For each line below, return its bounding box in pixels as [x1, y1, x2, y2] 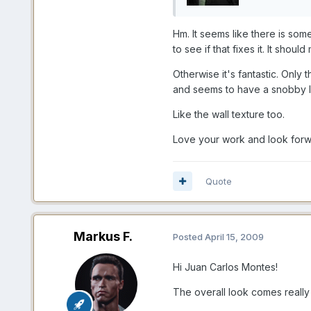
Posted [172, 231, 205, 243]
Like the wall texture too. [172, 108, 285, 120]
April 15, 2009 [204, 231, 264, 243]
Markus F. [74, 228, 133, 244]
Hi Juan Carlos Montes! [172, 260, 278, 273]
